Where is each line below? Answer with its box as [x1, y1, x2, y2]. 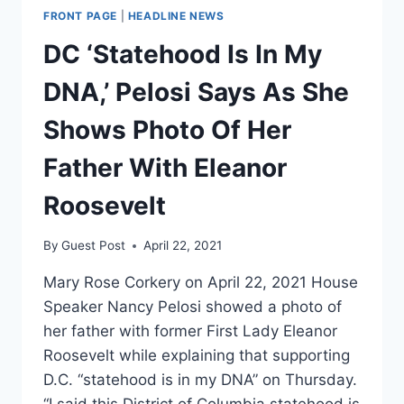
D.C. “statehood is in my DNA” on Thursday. [43, 371, 357, 390]
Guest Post [61, 238, 126, 253]
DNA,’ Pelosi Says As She [43, 76, 349, 107]
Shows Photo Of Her [43, 114, 291, 145]
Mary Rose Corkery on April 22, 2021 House [43, 273, 358, 292]
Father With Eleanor [43, 151, 287, 183]
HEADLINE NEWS [127, 9, 225, 23]
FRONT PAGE [43, 9, 117, 23]
